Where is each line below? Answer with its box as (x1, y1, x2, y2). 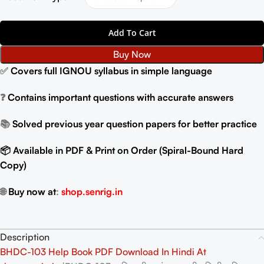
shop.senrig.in (61, 186, 123, 197)
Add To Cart (108, 27, 156, 38)
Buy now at (8, 186, 56, 197)
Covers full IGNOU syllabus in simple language (11, 65, 212, 77)
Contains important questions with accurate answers (8, 91, 233, 103)
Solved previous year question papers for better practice (12, 118, 257, 130)
